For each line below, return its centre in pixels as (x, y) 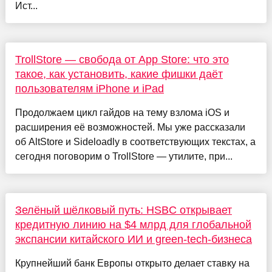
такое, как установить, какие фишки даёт (119, 74)
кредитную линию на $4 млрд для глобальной (133, 224)
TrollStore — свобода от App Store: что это (122, 59)
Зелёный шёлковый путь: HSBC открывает (123, 210)
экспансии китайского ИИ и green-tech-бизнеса (133, 239)
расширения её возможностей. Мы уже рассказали (130, 127)
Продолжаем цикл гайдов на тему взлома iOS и (122, 112)
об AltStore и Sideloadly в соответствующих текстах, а (135, 141)
